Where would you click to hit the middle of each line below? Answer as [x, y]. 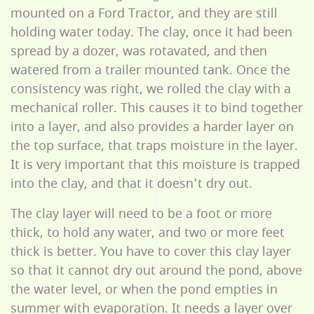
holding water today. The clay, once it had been [151, 32]
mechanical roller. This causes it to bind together [157, 108]
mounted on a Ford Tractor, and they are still [144, 13]
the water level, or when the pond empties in [144, 289]
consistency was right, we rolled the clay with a [151, 89]
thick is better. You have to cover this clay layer [151, 251]
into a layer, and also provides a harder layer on [152, 127]
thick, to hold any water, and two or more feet [148, 232]
